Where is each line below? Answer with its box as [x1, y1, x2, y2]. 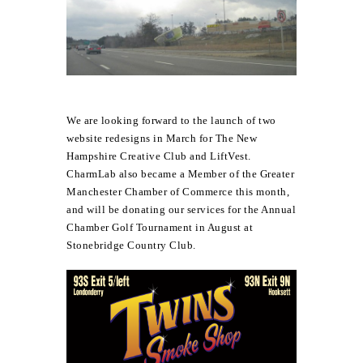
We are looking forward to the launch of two [66, 113, 276, 126]
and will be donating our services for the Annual [66, 203, 297, 216]
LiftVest [210, 149, 249, 162]
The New [215, 131, 258, 144]
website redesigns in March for [66, 131, 216, 144]
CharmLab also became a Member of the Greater [66, 167, 295, 180]
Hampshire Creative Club [66, 149, 187, 162]
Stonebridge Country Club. [66, 238, 196, 251]
